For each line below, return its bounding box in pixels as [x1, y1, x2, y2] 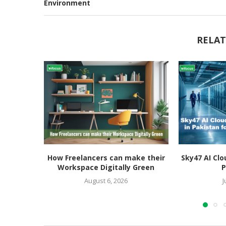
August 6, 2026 [84, 176, 128, 185]
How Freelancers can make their [47, 152, 165, 162]
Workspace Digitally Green [58, 162, 155, 172]
